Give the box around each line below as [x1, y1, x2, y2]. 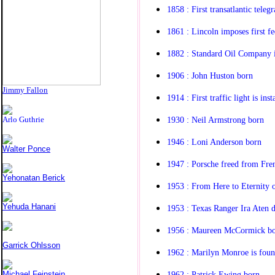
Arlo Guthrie [2, 115, 44, 124]
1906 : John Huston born [167, 70, 253, 80]
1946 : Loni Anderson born [167, 136, 261, 147]
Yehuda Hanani [2, 202, 56, 211]
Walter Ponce [2, 144, 50, 153]
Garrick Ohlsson [2, 241, 60, 250]
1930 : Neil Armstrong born [167, 114, 264, 125]
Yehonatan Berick [2, 173, 65, 182]
